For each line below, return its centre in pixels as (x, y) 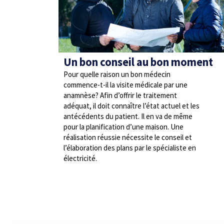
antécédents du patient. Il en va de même (128, 116)
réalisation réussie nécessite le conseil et (128, 137)
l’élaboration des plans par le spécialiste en (130, 148)
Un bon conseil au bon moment (138, 62)
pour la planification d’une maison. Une (123, 127)
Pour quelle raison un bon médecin (117, 74)
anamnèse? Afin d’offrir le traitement (120, 95)
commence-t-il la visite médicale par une (125, 85)
